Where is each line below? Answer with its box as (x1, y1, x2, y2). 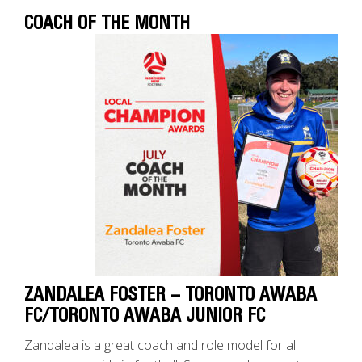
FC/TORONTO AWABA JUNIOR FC (24, 305, 280, 327)
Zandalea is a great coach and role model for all (24, 336, 298, 355)
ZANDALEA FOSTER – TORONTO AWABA (24, 284, 317, 306)
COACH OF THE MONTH (24, 12, 190, 35)
